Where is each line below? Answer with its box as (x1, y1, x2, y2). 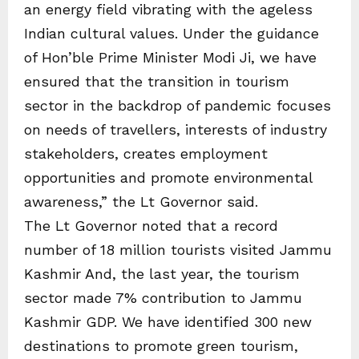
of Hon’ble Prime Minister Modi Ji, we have (24, 49, 317, 66)
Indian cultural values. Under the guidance (24, 25, 319, 42)
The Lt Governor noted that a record (24, 217, 278, 234)
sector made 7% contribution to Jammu (24, 289, 302, 306)
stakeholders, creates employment (24, 145, 268, 162)
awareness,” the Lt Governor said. (24, 193, 258, 210)
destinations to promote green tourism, (24, 337, 298, 354)
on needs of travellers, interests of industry (24, 121, 327, 138)
